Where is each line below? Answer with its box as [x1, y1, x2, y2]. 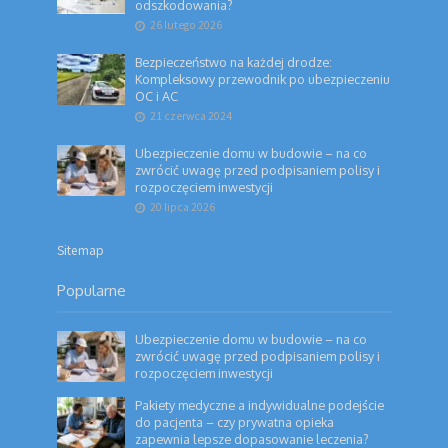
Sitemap [56, 241, 104, 259]
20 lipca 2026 [150, 199, 216, 214]
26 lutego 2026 [150, 17, 223, 32]
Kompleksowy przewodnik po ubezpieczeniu [135, 70, 391, 87]
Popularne [56, 279, 126, 300]
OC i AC [135, 87, 179, 104]
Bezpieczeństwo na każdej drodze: [135, 53, 333, 70]
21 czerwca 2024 [150, 108, 233, 123]
